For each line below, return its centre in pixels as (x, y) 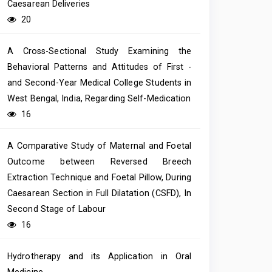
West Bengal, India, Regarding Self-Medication (99, 99)
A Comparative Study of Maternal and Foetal (99, 146)
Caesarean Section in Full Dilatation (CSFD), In (99, 193)
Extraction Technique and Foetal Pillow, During (99, 178)
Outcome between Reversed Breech (99, 162)
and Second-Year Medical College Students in (99, 83)
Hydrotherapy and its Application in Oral (99, 257)
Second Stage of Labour (57, 209)
